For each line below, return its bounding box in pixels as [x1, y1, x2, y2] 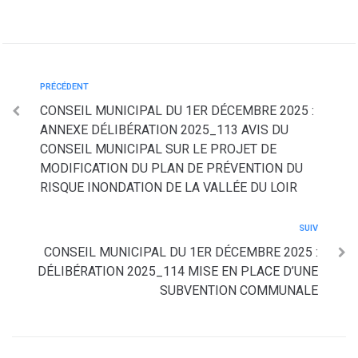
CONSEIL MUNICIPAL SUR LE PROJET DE [40, 141, 276, 157]
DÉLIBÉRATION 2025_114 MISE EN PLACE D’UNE [38, 264, 318, 279]
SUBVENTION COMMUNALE [160, 283, 318, 298]
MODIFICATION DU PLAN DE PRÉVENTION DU [40, 161, 303, 176]
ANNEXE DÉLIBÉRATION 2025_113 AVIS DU [40, 122, 288, 137]
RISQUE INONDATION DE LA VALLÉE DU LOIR [40, 180, 297, 195]
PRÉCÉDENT [40, 82, 89, 92]
